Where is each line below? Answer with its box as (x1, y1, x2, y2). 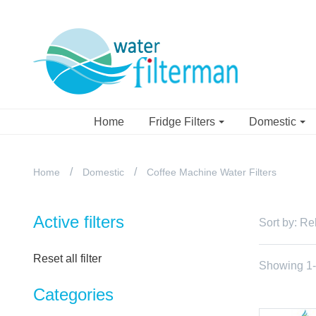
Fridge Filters (148, 116, 218, 128)
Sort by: (259, 217, 297, 229)
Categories (33, 285, 114, 304)
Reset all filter (33, 253, 102, 265)
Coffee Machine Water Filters (147, 166, 276, 178)
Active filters (33, 212, 124, 231)
